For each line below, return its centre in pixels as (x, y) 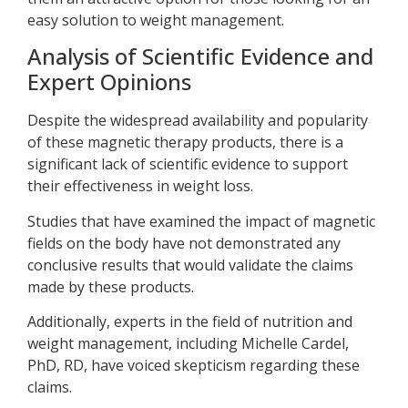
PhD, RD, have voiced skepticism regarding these (194, 365)
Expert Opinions (109, 82)
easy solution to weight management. (156, 20)
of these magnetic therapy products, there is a (185, 143)
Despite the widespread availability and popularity (198, 121)
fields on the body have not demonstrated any (184, 243)
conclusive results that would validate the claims (190, 265)
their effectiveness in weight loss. (140, 186)
